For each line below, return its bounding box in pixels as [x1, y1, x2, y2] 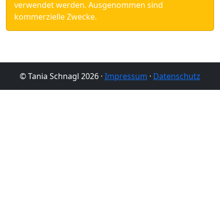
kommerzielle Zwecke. [14, 11, 97, 22]
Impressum [105, 70, 147, 82]
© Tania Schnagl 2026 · [20, 70, 105, 82]
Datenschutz [153, 70, 200, 82]
